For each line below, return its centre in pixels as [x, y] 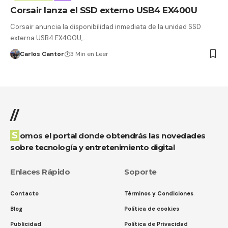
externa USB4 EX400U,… [49, 38]
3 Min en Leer [89, 54]
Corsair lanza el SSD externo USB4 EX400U [104, 10]
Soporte [140, 172]
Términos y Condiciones [159, 193]
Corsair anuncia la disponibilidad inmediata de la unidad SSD [106, 26]
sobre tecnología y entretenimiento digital [92, 147]
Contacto [24, 193]
